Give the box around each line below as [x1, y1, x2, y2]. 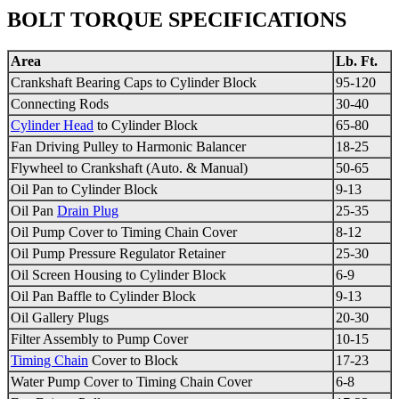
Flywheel [11, 160, 63, 176]
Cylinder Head [11, 118, 94, 134]
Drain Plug [57, 203, 118, 219]
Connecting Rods [11, 96, 109, 112]
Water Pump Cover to [11, 374, 136, 390]
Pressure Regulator [69, 246, 175, 262]
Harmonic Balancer [136, 139, 246, 155]
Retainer [175, 246, 225, 262]
